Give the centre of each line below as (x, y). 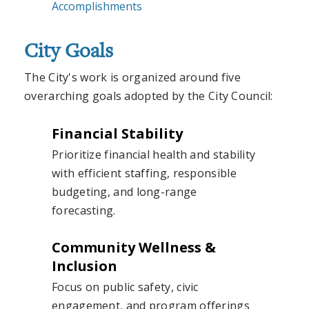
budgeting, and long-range (124, 191)
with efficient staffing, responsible (144, 173)
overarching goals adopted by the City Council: (149, 96)
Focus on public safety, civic (125, 287)
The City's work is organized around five (132, 77)
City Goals (69, 52)
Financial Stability (117, 133)
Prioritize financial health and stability (154, 154)
